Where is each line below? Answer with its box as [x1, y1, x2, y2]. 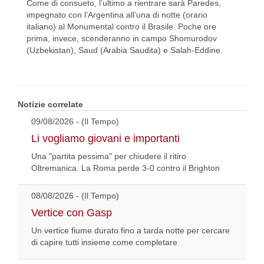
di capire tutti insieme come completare [31, 237, 177, 247]
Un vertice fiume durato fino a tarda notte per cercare [31, 226, 230, 236]
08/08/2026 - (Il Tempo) [31, 191, 119, 201]
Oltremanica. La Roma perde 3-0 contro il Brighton [31, 163, 220, 173]
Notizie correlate [18, 100, 83, 110]
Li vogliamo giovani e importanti [31, 133, 180, 145]
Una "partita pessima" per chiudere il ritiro [31, 151, 186, 161]
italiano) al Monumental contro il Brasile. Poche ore [27, 22, 216, 32]
